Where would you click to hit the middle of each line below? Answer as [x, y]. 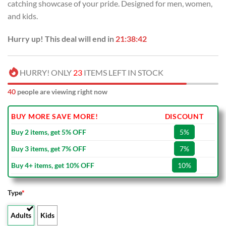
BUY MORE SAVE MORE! [55, 117]
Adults [21, 215]
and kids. [23, 16]
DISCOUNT [184, 117]
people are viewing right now [62, 92]
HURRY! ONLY [46, 73]
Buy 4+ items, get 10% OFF [53, 165]
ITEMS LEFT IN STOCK [123, 73]
